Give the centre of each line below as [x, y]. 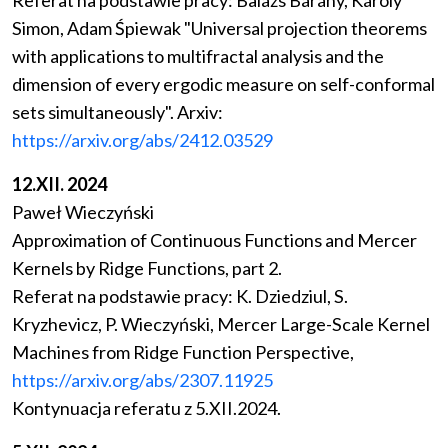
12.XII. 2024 [59, 184]
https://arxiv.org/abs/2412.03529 [142, 140]
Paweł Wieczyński [83, 212]
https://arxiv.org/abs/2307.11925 [142, 380]
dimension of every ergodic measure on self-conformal [223, 84]
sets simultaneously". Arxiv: [117, 112]
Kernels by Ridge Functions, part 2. [147, 268]
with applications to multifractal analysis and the [198, 56]
